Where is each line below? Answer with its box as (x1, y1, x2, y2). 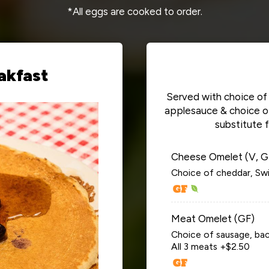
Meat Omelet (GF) (171, 212, 255, 225)
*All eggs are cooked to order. (67, 5, 202, 17)
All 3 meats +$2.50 (171, 240, 250, 252)
